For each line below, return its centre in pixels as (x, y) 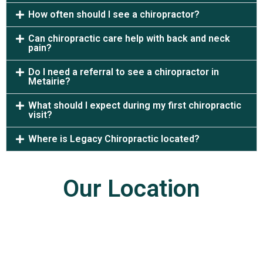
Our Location (131, 189)
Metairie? (50, 82)
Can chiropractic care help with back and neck (129, 39)
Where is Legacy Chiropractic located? (114, 139)
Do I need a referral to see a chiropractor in (124, 72)
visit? (41, 115)
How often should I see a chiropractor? (114, 15)
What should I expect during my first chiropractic (135, 106)
